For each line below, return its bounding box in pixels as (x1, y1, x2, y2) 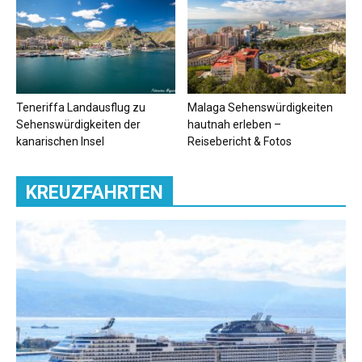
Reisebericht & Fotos (187, 134, 292, 148)
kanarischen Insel (16, 134, 104, 148)
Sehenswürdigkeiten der (16, 117, 141, 131)
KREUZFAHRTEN (26, 181, 163, 204)
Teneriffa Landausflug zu (16, 100, 145, 114)
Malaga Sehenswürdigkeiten (187, 100, 333, 114)
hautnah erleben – (187, 117, 281, 131)
